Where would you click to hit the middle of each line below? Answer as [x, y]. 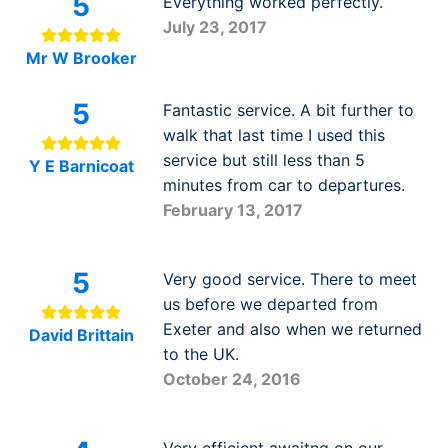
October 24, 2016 [231, 379]
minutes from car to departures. [283, 185]
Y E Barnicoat [81, 166]
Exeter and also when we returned [292, 329]
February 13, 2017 [232, 210]
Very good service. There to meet [289, 279]
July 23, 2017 [214, 27]
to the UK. [200, 354]
